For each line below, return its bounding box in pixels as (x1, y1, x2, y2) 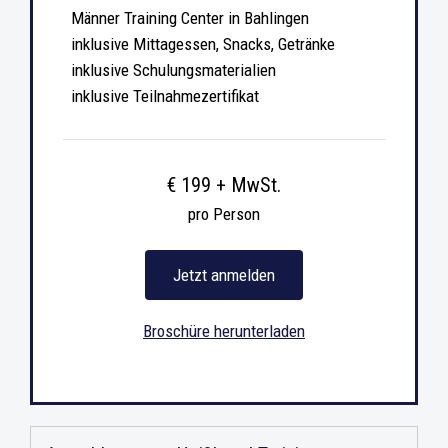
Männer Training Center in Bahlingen (70, 7, 309, 28)
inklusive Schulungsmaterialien (70, 59, 276, 80)
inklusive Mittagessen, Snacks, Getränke (70, 33, 335, 54)
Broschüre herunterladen (143, 320, 305, 341)
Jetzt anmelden (173, 264, 275, 285)
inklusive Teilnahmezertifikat (70, 85, 259, 106)
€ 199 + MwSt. (167, 172, 281, 197)
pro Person (188, 203, 260, 224)
